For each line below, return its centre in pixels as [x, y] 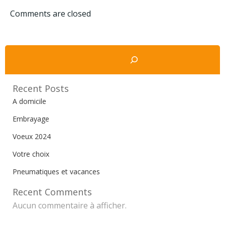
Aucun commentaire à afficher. [70, 205]
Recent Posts [41, 88]
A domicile [29, 101]
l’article [45, 35]
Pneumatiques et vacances [56, 172]
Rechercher [26, 51]
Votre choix [31, 154]
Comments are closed [50, 14]
